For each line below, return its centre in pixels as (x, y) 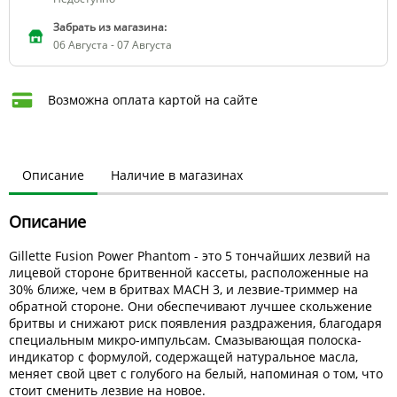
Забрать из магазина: (110, 27)
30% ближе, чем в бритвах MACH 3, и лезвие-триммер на (183, 290)
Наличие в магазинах (177, 175)
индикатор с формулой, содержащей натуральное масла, (183, 357)
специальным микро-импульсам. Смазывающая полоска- (185, 340)
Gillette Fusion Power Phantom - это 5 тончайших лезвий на (190, 256)
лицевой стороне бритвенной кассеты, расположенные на (189, 273)
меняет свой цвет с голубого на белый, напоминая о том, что (196, 374)
